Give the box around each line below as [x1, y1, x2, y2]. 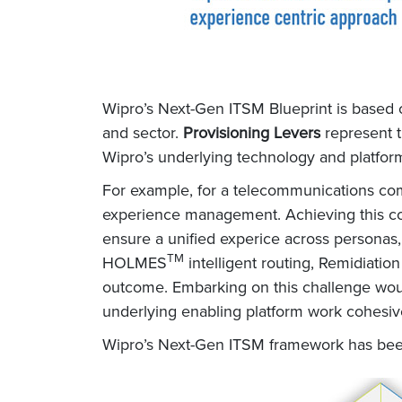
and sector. [102, 121, 183, 144]
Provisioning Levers [183, 121, 320, 144]
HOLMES [102, 251, 167, 274]
